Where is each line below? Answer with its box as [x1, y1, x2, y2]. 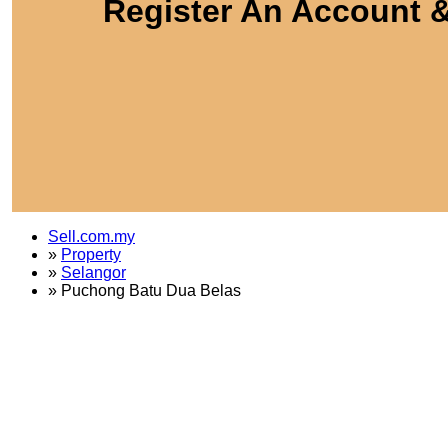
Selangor [61, 263, 126, 281]
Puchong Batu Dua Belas [61, 281, 241, 299]
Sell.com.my [48, 227, 135, 245]
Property [61, 245, 121, 263]
